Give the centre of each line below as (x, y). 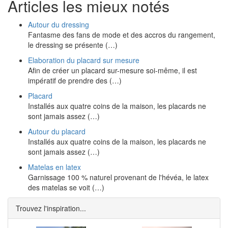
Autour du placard (57, 131)
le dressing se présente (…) (73, 45)
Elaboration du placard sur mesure (84, 60)
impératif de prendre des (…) (75, 80)
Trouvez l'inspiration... (51, 208)
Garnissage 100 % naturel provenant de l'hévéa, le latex (118, 177)
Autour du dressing (59, 24)
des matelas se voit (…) (66, 187)
